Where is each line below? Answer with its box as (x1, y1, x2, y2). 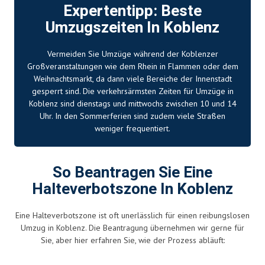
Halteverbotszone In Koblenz (32, 177, 233, 201)
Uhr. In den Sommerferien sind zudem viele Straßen (40, 110, 225, 121)
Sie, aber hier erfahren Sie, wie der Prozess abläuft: (40, 234, 225, 245)
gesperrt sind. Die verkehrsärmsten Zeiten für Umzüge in (31, 85, 234, 96)
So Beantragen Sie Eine (53, 161, 212, 184)
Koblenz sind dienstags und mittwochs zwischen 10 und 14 (28, 98, 237, 109)
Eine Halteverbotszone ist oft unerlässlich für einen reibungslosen (15, 209, 250, 221)
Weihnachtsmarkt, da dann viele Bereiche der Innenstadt (33, 73, 232, 84)
